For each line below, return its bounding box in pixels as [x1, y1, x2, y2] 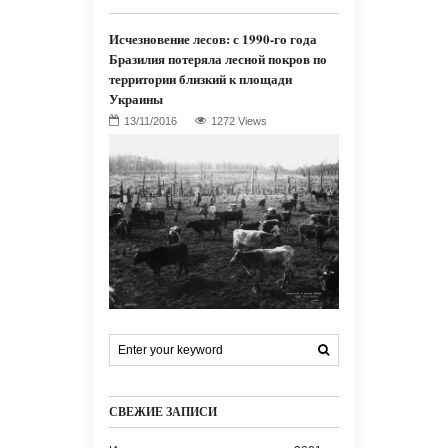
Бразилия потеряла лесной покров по [109, 49, 327, 69]
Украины [109, 89, 163, 109]
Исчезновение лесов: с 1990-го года [109, 29, 317, 49]
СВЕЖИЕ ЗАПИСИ [109, 403, 217, 421]
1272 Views [211, 115, 267, 128]
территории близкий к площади [109, 69, 292, 89]
